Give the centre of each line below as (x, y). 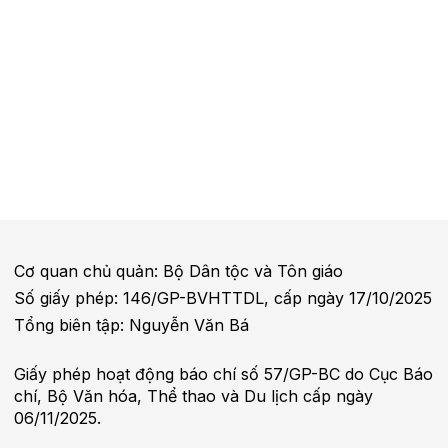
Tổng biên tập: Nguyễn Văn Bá (132, 324)
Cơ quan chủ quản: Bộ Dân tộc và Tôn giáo (179, 270)
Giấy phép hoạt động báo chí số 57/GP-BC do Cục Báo (224, 373)
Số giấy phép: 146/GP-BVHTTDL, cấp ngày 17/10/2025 (223, 297)
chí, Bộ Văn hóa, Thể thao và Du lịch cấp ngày (194, 395)
